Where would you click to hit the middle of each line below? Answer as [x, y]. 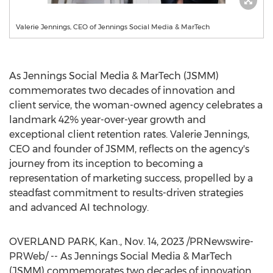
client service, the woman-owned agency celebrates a [136, 105]
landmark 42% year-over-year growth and [108, 120]
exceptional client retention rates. [90, 134]
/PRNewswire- [219, 242]
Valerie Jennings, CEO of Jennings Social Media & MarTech [113, 27]
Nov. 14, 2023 [154, 242]
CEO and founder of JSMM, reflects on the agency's [129, 149]
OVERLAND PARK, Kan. [65, 242]
